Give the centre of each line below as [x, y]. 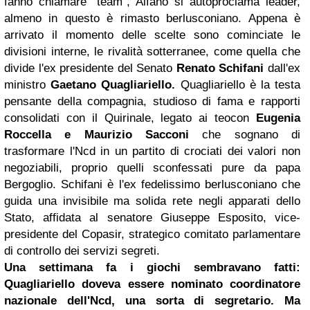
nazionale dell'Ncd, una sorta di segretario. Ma [152, 300]
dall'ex [282, 68]
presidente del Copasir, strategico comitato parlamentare [152, 234]
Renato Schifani [220, 68]
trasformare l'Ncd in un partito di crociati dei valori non [152, 151]
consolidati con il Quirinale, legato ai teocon [130, 118]
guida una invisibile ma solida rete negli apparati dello [152, 201]
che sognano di [245, 134]
